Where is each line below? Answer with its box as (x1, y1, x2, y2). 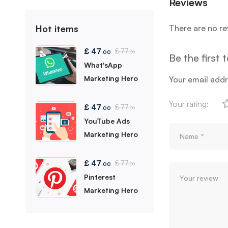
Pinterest (84, 172, 116, 181)
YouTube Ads (84, 116, 130, 125)
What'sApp (84, 60, 122, 69)
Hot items (36, 23, 78, 34)
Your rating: (168, 99, 209, 109)
